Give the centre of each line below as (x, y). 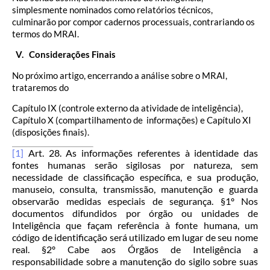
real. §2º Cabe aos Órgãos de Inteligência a (135, 250)
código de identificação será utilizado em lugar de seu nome (135, 237)
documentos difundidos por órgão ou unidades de (135, 213)
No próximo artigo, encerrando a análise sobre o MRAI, (120, 75)
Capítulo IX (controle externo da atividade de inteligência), (127, 108)
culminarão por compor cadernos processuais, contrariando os (133, 21)
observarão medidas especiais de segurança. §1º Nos (135, 201)
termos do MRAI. (46, 33)
